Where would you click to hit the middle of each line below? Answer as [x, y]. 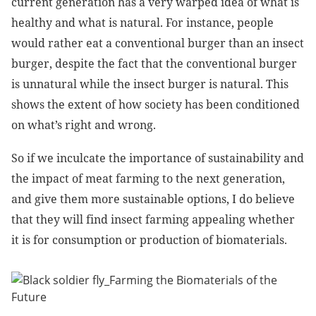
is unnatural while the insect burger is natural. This [150, 84]
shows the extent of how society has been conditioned [156, 105]
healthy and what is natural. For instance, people [142, 23]
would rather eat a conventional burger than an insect [158, 43]
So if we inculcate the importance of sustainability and [158, 158]
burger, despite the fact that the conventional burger [154, 64]
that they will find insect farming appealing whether [153, 220]
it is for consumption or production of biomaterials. [149, 240]
